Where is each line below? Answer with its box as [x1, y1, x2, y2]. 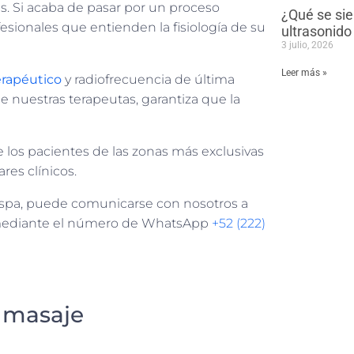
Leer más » [281, 67, 327, 79]
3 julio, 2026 [281, 40, 333, 51]
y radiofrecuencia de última [62, 72, 235, 88]
